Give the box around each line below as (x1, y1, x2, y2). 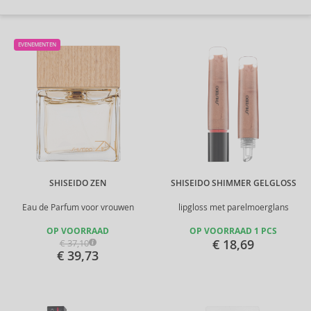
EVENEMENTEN (18, 41, 56, 48)
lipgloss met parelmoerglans (178, 202, 289, 212)
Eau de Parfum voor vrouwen (22, 202, 134, 212)
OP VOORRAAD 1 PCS (190, 226, 277, 237)
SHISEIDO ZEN (49, 178, 106, 189)
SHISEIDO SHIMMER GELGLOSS (170, 178, 296, 189)
